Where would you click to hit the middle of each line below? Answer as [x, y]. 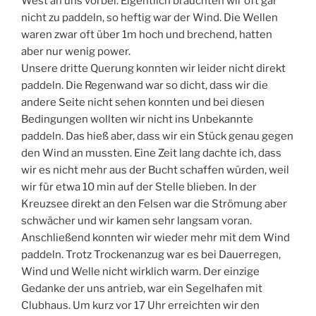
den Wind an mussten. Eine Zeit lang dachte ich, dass [151, 153]
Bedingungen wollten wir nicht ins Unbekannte [137, 120]
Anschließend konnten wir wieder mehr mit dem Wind [156, 238]
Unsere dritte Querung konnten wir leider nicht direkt [153, 69]
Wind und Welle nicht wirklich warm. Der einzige [140, 272]
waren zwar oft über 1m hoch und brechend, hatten [147, 35]
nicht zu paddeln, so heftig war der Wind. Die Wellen [150, 18]
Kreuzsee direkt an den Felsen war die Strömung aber [154, 204]
